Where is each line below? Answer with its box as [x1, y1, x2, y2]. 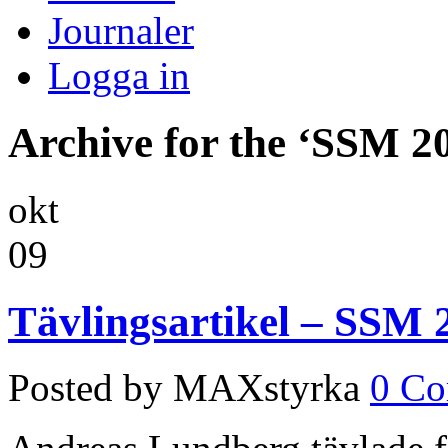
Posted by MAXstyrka [8, 366, 360, 410]
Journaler [48, 8, 194, 52]
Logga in [48, 53, 190, 97]
